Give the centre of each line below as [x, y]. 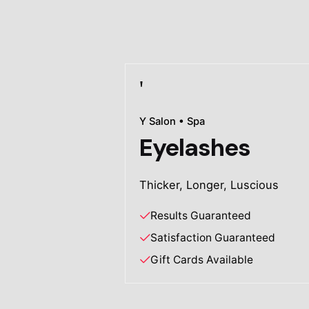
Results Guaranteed [201, 216]
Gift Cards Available [202, 260]
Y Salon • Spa [172, 122]
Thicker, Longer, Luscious [209, 185]
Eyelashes [195, 148]
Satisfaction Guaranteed [213, 238]
